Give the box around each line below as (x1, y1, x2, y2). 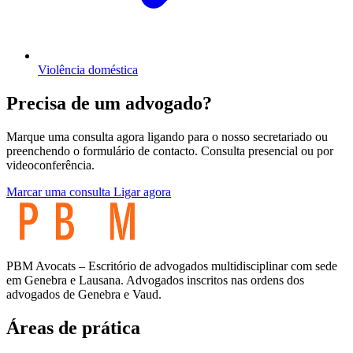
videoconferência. (6, 158, 95, 172)
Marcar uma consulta (6, 184, 113, 199)
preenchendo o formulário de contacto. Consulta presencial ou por (6, 143, 333, 158)
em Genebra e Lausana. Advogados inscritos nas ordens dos (6, 273, 304, 287)
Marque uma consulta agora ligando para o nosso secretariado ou (6, 129, 328, 143)
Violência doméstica (38, 62, 138, 76)
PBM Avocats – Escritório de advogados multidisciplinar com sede (6, 258, 337, 273)
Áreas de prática (6, 317, 140, 338)
